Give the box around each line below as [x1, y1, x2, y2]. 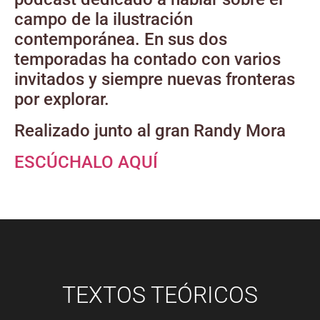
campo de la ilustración [14, 9, 193, 30]
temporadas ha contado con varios [14, 49, 281, 70]
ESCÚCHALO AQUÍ [14, 152, 162, 173]
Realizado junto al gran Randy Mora [14, 121, 286, 141]
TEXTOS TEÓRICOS [62, 281, 258, 309]
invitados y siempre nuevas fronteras [14, 69, 295, 90]
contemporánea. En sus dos [14, 29, 227, 50]
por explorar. [14, 89, 109, 110]
